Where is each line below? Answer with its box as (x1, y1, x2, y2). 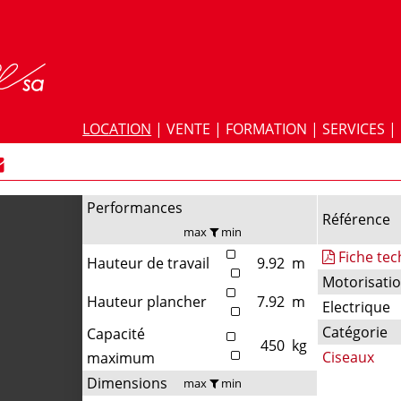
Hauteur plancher (87, 291, 208, 311)
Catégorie (322, 321, 388, 342)
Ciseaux (322, 346, 375, 367)
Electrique (322, 296, 391, 317)
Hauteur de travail (87, 252, 210, 273)
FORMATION (226, 119, 308, 139)
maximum (87, 347, 156, 368)
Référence (322, 209, 391, 229)
